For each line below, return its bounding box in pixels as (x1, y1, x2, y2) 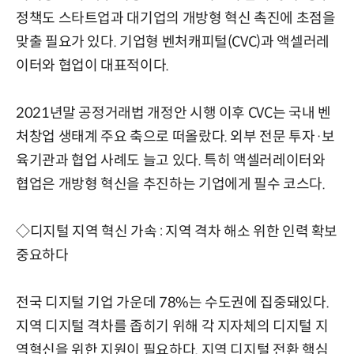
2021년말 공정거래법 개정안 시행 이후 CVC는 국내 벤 (16, 104, 331, 122)
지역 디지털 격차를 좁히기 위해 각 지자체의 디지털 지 (16, 317, 329, 335)
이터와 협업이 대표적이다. (16, 56, 169, 74)
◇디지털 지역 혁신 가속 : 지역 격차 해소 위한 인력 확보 (16, 222, 338, 240)
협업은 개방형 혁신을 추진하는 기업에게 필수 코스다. (16, 175, 326, 193)
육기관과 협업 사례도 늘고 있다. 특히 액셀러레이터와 (16, 151, 326, 169)
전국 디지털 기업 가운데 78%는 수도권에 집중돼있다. (16, 293, 330, 311)
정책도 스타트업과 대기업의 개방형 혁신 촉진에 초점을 (16, 9, 336, 27)
